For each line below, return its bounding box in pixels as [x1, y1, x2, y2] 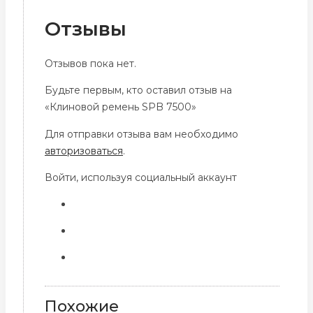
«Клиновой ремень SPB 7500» [45, 100, 196, 113]
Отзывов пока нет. [45, 57, 136, 70]
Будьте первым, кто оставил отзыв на [45, 83, 232, 96]
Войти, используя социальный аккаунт [45, 170, 237, 184]
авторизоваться [45, 144, 123, 157]
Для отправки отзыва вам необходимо [45, 127, 238, 140]
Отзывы [45, 17, 126, 41]
